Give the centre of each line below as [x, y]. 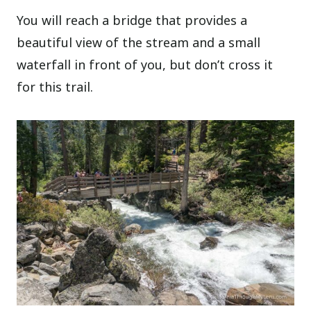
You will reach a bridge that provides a [132, 20]
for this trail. [55, 87]
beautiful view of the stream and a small [139, 43]
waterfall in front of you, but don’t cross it [145, 65]
